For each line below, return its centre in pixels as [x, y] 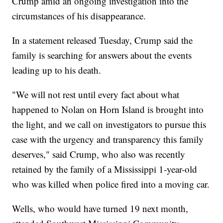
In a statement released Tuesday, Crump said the [103, 40]
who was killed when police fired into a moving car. [111, 184]
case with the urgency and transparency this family [108, 139]
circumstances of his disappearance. [79, 15]
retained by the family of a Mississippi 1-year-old [105, 169]
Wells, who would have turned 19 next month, [100, 208]
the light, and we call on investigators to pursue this [109, 124]
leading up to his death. [57, 70]
